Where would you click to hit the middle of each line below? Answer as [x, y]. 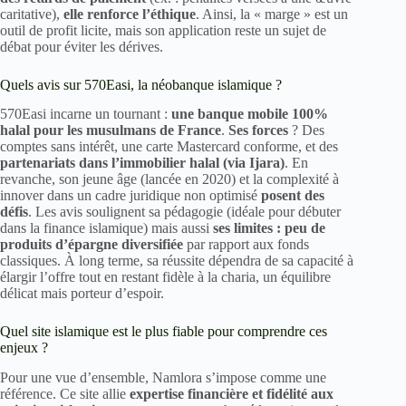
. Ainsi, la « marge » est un [272, 14]
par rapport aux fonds [246, 245]
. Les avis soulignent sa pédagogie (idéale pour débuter [184, 212]
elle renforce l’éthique [130, 14]
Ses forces [258, 130]
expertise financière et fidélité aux [232, 394]
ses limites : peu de [269, 228]
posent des [293, 196]
